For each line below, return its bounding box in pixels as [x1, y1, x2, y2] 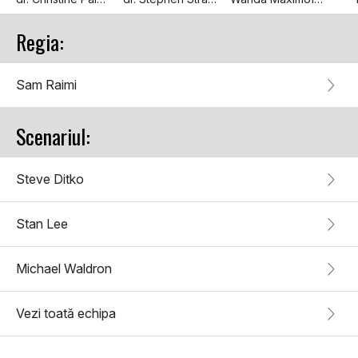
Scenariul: [16, 121, 90, 153]
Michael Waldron [16, 261, 112, 277]
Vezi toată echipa [16, 305, 116, 322]
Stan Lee [16, 216, 68, 233]
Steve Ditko [16, 171, 84, 188]
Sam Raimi [16, 77, 77, 93]
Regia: [16, 26, 64, 58]
